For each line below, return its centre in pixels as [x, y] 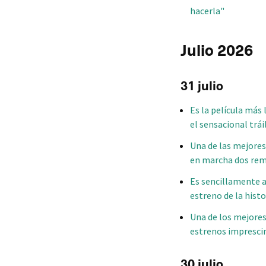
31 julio [202, 86]
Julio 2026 [217, 50]
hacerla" [207, 11]
